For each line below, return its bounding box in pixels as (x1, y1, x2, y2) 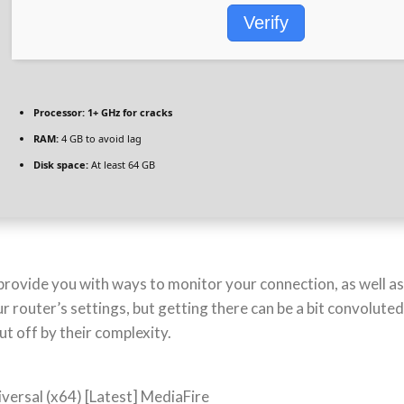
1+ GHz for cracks (85, 106, 172, 119)
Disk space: (33, 158, 88, 171)
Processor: (33, 106, 85, 119)
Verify (243, 13, 289, 32)
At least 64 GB (88, 158, 155, 171)
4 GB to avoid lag (59, 132, 142, 145)
